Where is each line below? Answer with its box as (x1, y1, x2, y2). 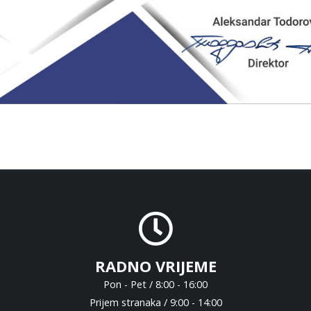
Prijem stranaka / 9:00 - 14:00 (89, 295, 222, 309)
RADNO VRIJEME (94, 255, 217, 276)
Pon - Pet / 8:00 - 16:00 (103, 277, 208, 291)
